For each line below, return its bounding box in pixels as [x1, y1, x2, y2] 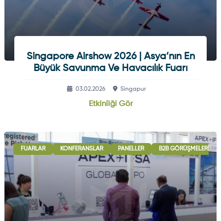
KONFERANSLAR [60, 146, 103, 152]
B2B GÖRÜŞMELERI [158, 146, 209, 152]
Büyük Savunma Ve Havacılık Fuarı [34, 63, 187, 74]
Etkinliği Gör [88, 100, 133, 108]
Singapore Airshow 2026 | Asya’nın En [26, 51, 195, 62]
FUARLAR [20, 146, 45, 152]
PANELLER [117, 146, 144, 152]
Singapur [120, 86, 146, 92]
